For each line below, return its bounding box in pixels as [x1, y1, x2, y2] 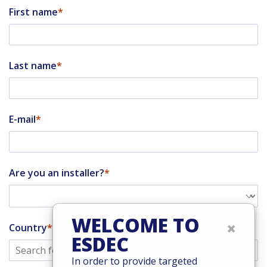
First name [9, 5, 58, 18]
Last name [9, 58, 57, 72]
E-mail [9, 112, 36, 126]
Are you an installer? [9, 166, 104, 179]
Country [9, 221, 47, 234]
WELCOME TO [72, 212, 200, 238]
